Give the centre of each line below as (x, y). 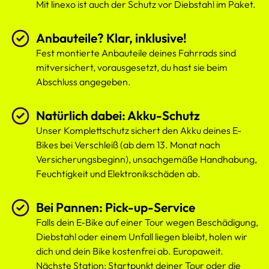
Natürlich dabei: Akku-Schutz (118, 116)
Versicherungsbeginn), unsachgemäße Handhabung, (147, 159)
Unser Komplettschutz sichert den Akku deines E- (139, 131)
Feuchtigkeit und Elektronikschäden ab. (118, 174)
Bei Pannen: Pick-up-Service (116, 207)
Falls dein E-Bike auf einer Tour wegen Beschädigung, (147, 222)
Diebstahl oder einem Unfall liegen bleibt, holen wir (142, 237)
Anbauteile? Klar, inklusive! (111, 38)
